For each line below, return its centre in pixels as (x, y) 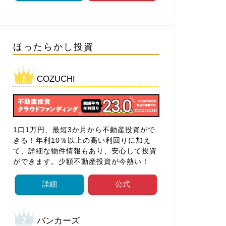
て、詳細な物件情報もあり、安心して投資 (85, 151)
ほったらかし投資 (53, 46)
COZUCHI (56, 79)
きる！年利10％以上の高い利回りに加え (82, 141)
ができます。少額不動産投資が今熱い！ (81, 162)
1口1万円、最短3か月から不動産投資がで (84, 130)
